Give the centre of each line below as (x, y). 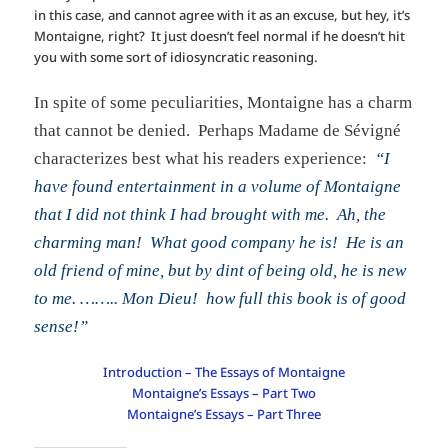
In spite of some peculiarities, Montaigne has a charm (223, 103)
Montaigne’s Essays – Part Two (224, 393)
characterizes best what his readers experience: (205, 159)
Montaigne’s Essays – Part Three (224, 414)
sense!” (61, 327)
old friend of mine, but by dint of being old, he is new (220, 271)
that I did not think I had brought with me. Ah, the (210, 215)
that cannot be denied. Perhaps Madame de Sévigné (218, 131)
